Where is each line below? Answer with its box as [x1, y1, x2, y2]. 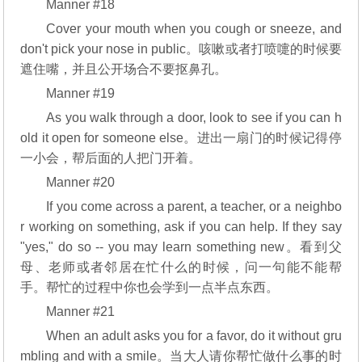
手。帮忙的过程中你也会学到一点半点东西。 [20, 280, 280, 294]
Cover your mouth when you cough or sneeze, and [46, 22, 342, 36]
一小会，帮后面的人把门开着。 [20, 151, 202, 165]
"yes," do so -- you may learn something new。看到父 [20, 240, 342, 254]
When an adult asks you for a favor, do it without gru [46, 329, 342, 343]
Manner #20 [46, 175, 116, 189]
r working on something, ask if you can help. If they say [20, 220, 342, 234]
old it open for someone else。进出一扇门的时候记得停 [20, 131, 342, 145]
